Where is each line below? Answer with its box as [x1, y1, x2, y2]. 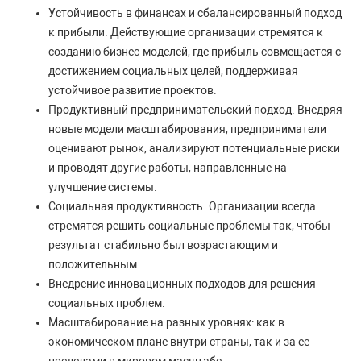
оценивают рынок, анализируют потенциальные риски [48, 142, 340, 155]
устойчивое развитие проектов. [48, 84, 217, 97]
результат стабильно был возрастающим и [48, 239, 278, 251]
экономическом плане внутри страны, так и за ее [48, 335, 309, 348]
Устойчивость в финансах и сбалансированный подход [48, 6, 342, 19]
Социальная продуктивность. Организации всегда [48, 200, 316, 213]
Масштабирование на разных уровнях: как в [48, 316, 284, 329]
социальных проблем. [48, 297, 165, 309]
